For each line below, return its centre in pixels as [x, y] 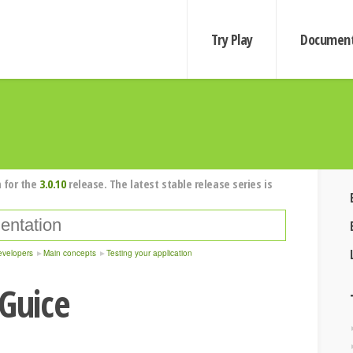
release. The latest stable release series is [169, 184]
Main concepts [70, 253]
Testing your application [149, 253]
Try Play [232, 39]
